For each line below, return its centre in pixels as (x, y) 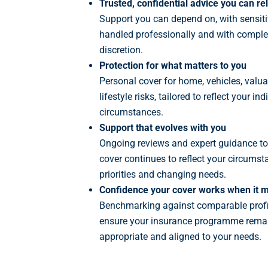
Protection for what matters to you (173, 66)
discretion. (121, 50)
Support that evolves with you (163, 128)
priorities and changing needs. (163, 175)
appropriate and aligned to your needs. (180, 237)
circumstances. (131, 112)
